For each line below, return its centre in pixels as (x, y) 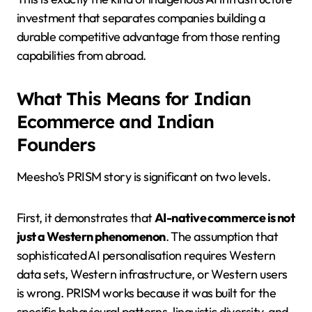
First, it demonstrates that (86, 217)
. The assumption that (222, 236)
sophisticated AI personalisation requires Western (146, 255)
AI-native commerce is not (225, 217)
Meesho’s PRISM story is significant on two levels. (143, 176)
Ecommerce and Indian (116, 121)
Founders (56, 144)
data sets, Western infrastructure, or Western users (152, 274)
